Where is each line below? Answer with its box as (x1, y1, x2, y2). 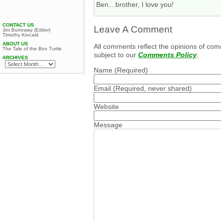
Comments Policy (138, 51, 197, 59)
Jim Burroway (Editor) (2, 27, 50, 33)
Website (94, 103, 119, 111)
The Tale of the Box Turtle (2, 46, 62, 51)
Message (94, 121, 122, 129)
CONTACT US (2, 22, 34, 28)
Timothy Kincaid (2, 32, 38, 37)
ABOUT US (2, 41, 28, 46)
